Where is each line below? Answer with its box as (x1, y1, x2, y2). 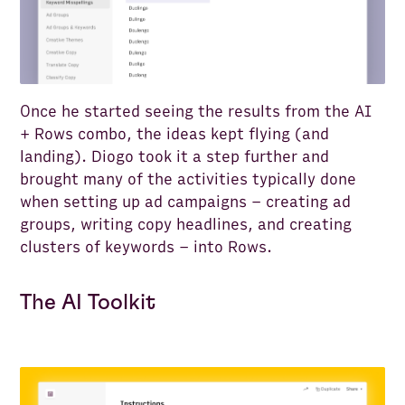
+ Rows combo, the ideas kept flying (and (20, 124, 330, 144)
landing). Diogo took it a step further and (20, 146, 330, 166)
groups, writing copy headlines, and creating (20, 214, 353, 234)
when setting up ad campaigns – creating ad (20, 192, 352, 212)
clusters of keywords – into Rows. (20, 237, 273, 257)
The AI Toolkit (20, 291, 156, 314)
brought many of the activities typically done (20, 169, 357, 189)
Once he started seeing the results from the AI (20, 101, 372, 121)
